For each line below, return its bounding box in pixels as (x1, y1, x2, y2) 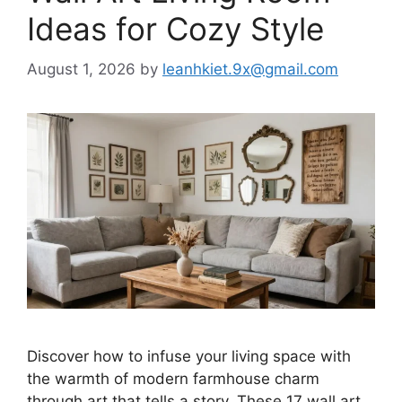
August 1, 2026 (27, 59, 135, 78)
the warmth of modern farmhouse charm (27, 370, 319, 389)
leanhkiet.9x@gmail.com (162, 59, 338, 78)
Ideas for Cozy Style (27, 10, 324, 48)
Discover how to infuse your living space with (27, 347, 351, 366)
